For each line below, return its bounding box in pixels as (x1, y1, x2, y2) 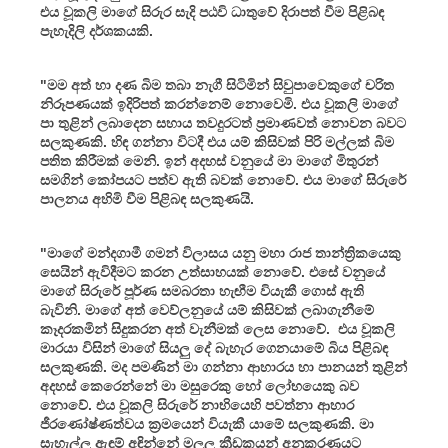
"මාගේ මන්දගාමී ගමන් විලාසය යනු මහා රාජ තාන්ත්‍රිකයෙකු (40, 244, 401, 261)
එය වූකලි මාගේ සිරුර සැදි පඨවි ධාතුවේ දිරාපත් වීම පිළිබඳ (40, 3, 384, 20)
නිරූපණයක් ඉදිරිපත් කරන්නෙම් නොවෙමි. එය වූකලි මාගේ (40, 95, 398, 112)
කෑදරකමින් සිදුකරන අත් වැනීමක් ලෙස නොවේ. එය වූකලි (40, 320, 395, 337)
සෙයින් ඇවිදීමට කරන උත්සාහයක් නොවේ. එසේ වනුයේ (40, 263, 385, 280)
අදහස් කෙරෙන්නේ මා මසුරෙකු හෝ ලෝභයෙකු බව (40, 377, 359, 394)
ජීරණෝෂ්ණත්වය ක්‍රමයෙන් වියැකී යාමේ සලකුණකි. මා (40, 415, 374, 432)
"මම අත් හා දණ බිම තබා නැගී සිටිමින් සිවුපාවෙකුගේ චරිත (40, 76, 394, 93)
